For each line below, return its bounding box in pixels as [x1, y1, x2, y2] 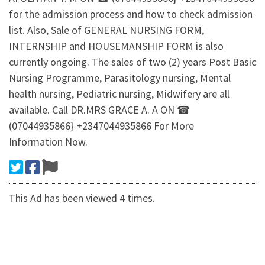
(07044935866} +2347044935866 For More [9, 119, 194, 133]
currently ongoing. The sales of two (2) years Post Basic [9, 55, 256, 69]
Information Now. [9, 135, 88, 149]
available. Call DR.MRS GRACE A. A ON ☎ [9, 103, 190, 117]
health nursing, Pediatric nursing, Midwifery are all [9, 87, 230, 101]
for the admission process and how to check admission [9, 7, 253, 21]
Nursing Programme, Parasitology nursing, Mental [9, 71, 231, 85]
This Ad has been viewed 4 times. [9, 191, 155, 205]
